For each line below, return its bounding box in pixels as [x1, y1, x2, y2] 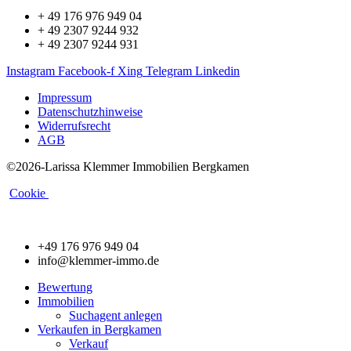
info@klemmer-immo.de [38, 253, 159, 267]
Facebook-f [58, 63, 114, 78]
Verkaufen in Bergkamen [38, 322, 161, 336]
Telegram [146, 63, 192, 78]
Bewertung [38, 280, 92, 294]
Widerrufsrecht [38, 118, 110, 132]
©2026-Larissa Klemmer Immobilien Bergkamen [6, 159, 249, 173]
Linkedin [195, 63, 240, 78]
